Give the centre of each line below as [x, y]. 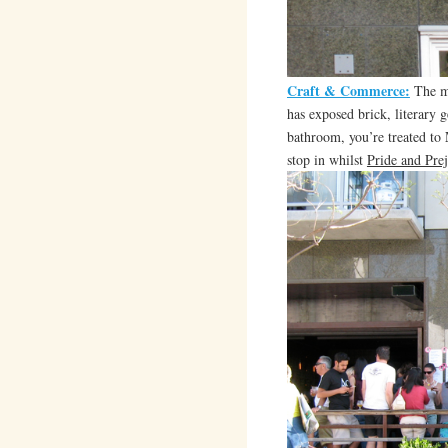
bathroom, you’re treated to [365, 137]
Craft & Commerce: [348, 91]
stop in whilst [326, 160]
